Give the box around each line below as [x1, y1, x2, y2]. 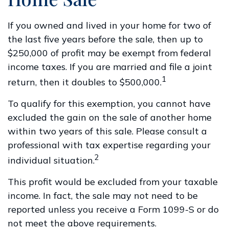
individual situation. [8, 154, 95, 166]
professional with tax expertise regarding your [8, 139, 211, 151]
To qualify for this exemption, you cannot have [8, 98, 211, 109]
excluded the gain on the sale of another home [8, 111, 212, 123]
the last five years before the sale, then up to [8, 33, 203, 45]
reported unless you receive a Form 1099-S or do [8, 203, 219, 215]
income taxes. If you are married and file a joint [8, 61, 212, 73]
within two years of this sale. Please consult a [8, 125, 207, 137]
